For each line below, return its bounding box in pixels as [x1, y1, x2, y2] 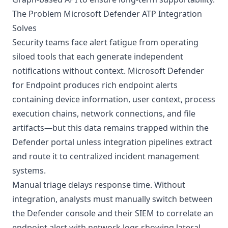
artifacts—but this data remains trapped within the [12, 122, 209, 133]
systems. [12, 165, 46, 176]
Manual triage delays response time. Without [12, 179, 185, 190]
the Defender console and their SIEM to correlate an [12, 208, 213, 219]
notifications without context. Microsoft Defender [12, 65, 204, 76]
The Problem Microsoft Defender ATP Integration [12, 8, 202, 19]
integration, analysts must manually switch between [12, 193, 213, 205]
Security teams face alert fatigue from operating [12, 37, 198, 48]
